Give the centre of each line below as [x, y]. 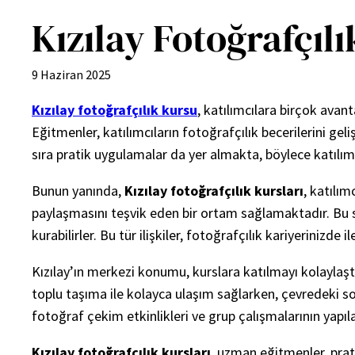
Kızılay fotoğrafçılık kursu [115, 110]
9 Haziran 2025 [71, 75]
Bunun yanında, [78, 191]
